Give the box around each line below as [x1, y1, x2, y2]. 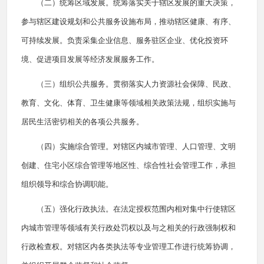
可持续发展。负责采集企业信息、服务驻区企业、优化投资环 [21, 36, 228, 45]
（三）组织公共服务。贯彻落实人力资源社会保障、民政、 [37, 80, 236, 88]
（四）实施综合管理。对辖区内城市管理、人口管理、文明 [37, 142, 236, 151]
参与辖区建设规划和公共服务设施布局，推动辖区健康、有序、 [21, 17, 236, 26]
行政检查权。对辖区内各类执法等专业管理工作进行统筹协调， [21, 242, 236, 251]
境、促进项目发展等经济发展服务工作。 [21, 55, 159, 64]
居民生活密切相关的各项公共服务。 [21, 117, 144, 126]
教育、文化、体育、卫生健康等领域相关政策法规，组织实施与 [21, 98, 236, 107]
